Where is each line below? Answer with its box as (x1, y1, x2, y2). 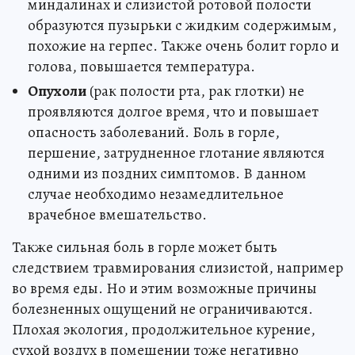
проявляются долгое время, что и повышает (28, 101, 319, 122)
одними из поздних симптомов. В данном (28, 163, 307, 184)
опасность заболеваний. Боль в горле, (28, 122, 280, 143)
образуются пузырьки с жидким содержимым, (28, 15, 337, 36)
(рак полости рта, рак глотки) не (86, 81, 304, 101)
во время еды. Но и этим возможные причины (12, 278, 317, 299)
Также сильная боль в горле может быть (12, 237, 277, 258)
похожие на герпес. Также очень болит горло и (28, 36, 339, 56)
